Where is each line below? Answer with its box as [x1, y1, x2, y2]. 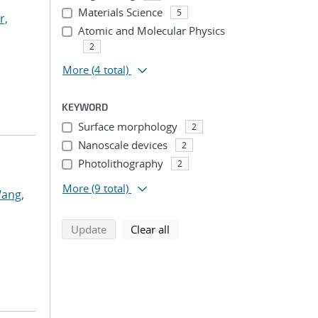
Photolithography [77, 156, 163, 170]
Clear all [131, 222, 170, 236]
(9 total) [92, 181, 128, 195]
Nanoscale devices [77, 138, 168, 152]
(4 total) [92, 62, 128, 77]
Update [71, 222, 106, 236]
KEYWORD [62, 101, 108, 113]
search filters [169, 221, 231, 236]
